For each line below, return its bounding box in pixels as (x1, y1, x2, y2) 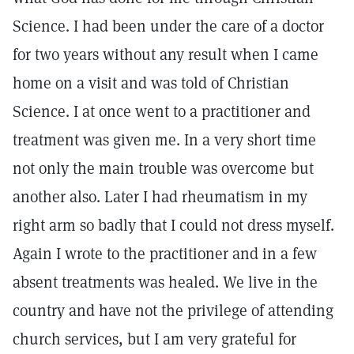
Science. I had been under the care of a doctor (13, 16, 324, 36)
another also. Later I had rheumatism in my (13, 186, 307, 207)
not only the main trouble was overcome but (13, 158, 314, 179)
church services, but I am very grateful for (13, 329, 296, 349)
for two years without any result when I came (13, 44, 318, 65)
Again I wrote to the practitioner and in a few (13, 243, 317, 264)
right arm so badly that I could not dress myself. (13, 215, 334, 235)
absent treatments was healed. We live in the (13, 272, 318, 292)
